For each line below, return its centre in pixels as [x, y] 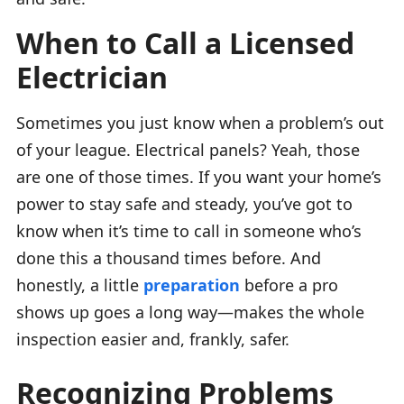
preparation [192, 285]
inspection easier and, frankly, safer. [153, 339]
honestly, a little [80, 285]
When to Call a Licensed [185, 42]
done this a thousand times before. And [169, 257]
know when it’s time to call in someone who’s [189, 230]
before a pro [289, 285]
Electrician [92, 77]
